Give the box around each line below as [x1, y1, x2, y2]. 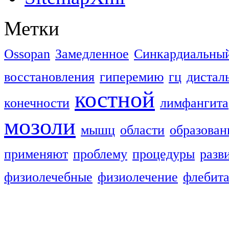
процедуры [132, 147, 195, 162]
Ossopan [4, 47, 50, 62]
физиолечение [98, 170, 178, 185]
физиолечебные [4, 170, 93, 185]
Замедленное [55, 47, 129, 62]
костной [75, 86, 155, 113]
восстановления [4, 70, 95, 85]
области [120, 123, 165, 138]
